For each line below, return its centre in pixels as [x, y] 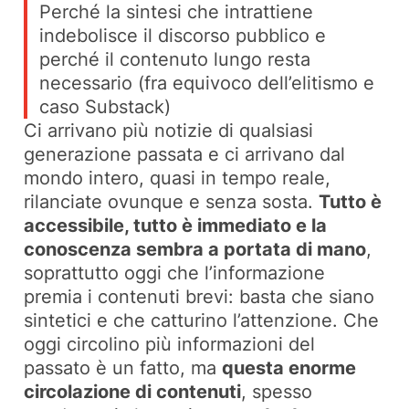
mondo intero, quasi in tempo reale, [178, 178]
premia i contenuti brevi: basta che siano [199, 296]
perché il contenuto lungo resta [175, 59]
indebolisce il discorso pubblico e [183, 35]
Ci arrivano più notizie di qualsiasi [169, 130]
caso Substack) [105, 106]
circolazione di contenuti [133, 391]
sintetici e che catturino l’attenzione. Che [202, 320]
